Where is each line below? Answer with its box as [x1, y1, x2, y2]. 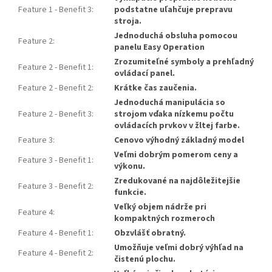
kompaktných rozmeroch [114, 212, 215, 225]
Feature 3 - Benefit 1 [18, 154, 92, 167]
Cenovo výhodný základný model [114, 134, 244, 147]
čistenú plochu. [114, 253, 175, 266]
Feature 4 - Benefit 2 [18, 247, 92, 260]
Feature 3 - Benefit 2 [18, 180, 92, 193]
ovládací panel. [114, 67, 175, 80]
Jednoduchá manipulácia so [114, 97, 225, 109]
